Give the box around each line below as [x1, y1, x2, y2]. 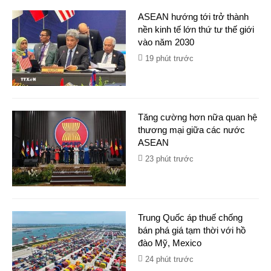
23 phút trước [145, 154, 194, 163]
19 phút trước [145, 54, 194, 63]
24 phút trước [145, 255, 194, 264]
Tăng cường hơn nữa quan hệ [138, 112, 257, 122]
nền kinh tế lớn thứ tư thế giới [138, 24, 254, 34]
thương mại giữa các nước [138, 125, 245, 135]
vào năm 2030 [138, 37, 194, 47]
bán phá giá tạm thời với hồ [138, 225, 246, 235]
